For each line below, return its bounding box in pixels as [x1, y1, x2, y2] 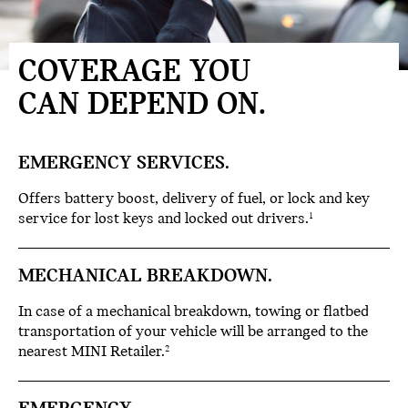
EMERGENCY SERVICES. [18, 153, 229, 175]
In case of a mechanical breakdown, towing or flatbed [18, 303, 369, 321]
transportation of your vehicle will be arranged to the [18, 323, 368, 342]
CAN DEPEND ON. [18, 89, 266, 123]
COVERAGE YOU [18, 56, 250, 90]
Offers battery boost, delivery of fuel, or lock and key [18, 190, 370, 209]
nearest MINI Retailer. [18, 343, 165, 362]
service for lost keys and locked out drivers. [18, 210, 309, 229]
